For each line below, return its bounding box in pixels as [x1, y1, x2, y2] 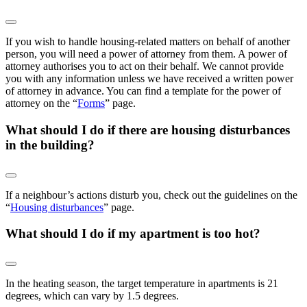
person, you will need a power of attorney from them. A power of [5, 48, 287, 60]
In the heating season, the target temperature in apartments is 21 [5, 278, 278, 290]
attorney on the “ [5, 97, 77, 110]
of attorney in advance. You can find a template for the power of [5, 85, 281, 97]
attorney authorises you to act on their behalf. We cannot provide [5, 60, 284, 73]
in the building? [5, 137, 95, 152]
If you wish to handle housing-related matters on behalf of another [5, 36, 290, 48]
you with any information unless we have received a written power [5, 73, 293, 85]
